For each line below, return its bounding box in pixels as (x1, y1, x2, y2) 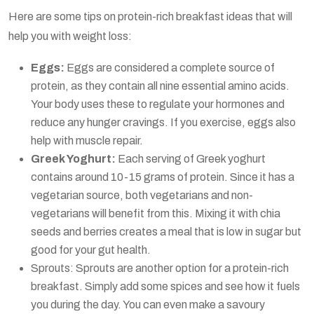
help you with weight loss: (8, 29, 132, 42)
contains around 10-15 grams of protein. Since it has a (31, 170, 294, 183)
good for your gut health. (31, 243, 151, 256)
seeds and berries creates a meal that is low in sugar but (31, 225, 301, 238)
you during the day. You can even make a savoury (31, 298, 265, 310)
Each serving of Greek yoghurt (116, 152, 266, 165)
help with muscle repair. (31, 134, 143, 146)
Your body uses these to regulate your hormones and (31, 97, 285, 110)
